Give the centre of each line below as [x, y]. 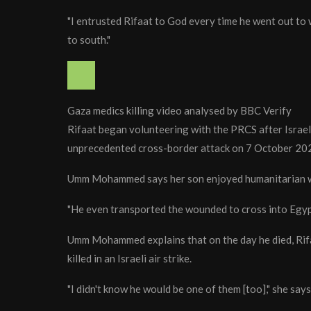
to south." [89, 40]
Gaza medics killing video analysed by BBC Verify [179, 111]
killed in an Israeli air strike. [129, 259]
